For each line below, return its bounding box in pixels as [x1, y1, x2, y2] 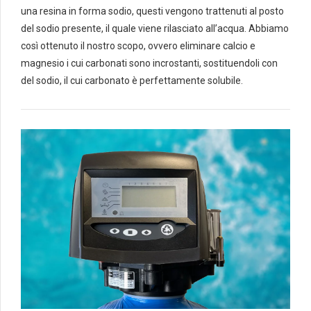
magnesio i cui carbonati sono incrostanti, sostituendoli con [21, 57, 278, 69]
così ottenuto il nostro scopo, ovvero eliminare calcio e [21, 40, 255, 51]
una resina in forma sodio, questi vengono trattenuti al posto [21, 5, 284, 17]
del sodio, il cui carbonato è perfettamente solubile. [21, 74, 243, 86]
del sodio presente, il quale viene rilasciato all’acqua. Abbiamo [21, 22, 289, 34]
